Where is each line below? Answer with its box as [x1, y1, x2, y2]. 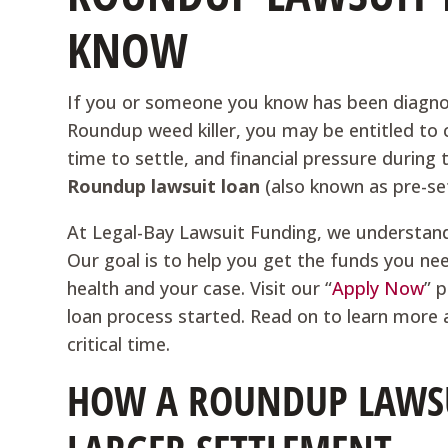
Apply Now [332, 276, 425, 300]
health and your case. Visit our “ [67, 276, 333, 300]
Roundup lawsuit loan [67, 174, 261, 198]
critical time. [67, 332, 171, 356]
